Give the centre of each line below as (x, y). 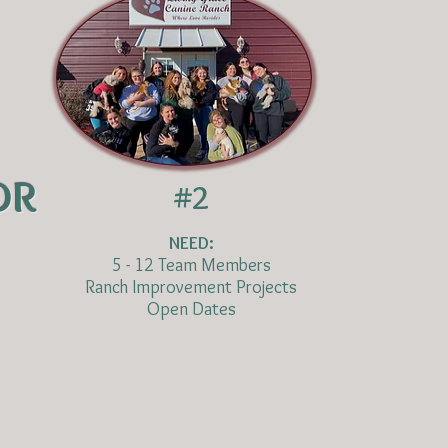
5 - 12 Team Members (191, 265)
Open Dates (191, 309)
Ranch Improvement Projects (191, 287)
